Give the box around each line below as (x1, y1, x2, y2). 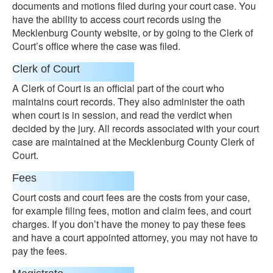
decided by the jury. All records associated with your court (12, 121, 259, 135)
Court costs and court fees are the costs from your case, (12, 190, 250, 204)
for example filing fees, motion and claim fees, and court (12, 204, 251, 218)
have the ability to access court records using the (12, 12, 221, 26)
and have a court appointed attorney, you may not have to (12, 230, 258, 244)
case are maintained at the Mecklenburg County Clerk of (12, 135, 254, 149)
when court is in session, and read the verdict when (12, 108, 232, 122)
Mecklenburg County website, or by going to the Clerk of (12, 26, 253, 40)
